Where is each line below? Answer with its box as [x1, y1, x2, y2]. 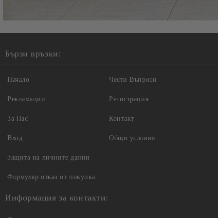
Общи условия [109, 134, 155, 142]
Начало [7, 75, 30, 83]
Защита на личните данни [7, 153, 90, 161]
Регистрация [109, 95, 149, 103]
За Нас [7, 114, 28, 122]
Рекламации [7, 95, 46, 103]
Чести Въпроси [109, 75, 157, 83]
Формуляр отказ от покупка [7, 173, 95, 181]
